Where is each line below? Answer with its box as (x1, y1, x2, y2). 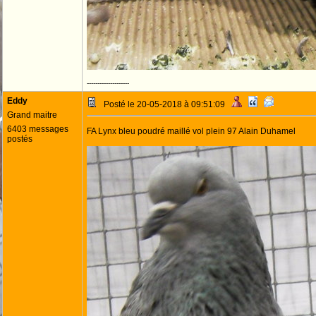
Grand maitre (7, 110, 57, 120)
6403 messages (7, 124, 68, 134)
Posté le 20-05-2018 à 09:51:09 (97, 99, 231, 109)
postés (7, 134, 32, 144)
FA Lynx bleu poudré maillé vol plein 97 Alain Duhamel (87, 126, 296, 136)
